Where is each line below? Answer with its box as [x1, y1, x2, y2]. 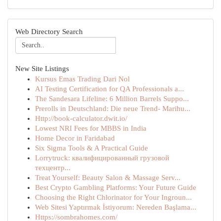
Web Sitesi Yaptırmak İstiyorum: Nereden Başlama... [35, 203, 196, 211]
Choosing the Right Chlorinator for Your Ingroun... [35, 193, 192, 201]
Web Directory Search [15, 28, 83, 36]
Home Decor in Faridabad [35, 134, 115, 142]
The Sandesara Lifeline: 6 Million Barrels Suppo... [35, 95, 189, 103]
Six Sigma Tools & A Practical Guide [35, 144, 148, 152]
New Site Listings [15, 65, 69, 73]
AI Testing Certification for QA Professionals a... [35, 85, 184, 93]
